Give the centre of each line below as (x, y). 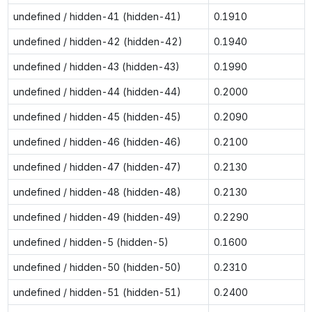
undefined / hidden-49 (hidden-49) (97, 217)
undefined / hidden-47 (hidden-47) (97, 166)
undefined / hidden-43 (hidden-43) (96, 66)
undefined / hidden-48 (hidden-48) (97, 192)
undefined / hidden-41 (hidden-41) (97, 16)
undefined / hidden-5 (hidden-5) (91, 242)
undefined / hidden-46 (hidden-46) (97, 141)
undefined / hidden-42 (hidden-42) (97, 41)
